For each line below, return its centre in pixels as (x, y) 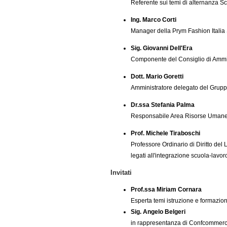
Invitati (121, 173)
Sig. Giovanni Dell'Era (161, 48)
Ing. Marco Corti (153, 20)
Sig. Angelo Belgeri (158, 212)
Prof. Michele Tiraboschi (165, 133)
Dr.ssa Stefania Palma (162, 105)
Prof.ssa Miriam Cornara (166, 190)
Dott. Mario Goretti (157, 77)
